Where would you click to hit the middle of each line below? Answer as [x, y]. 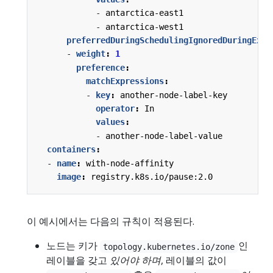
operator [115, 108]
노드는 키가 [73, 246]
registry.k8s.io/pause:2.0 [152, 176]
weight [91, 54]
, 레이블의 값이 [194, 261]
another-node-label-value [164, 136]
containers [71, 150]
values [110, 122]
